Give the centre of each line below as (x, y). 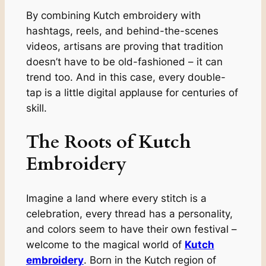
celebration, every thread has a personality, (129, 213)
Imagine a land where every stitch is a (116, 198)
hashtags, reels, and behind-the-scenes (122, 31)
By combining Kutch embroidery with (113, 16)
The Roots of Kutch (108, 142)
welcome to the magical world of (105, 244)
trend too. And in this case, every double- (126, 77)
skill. (36, 108)
